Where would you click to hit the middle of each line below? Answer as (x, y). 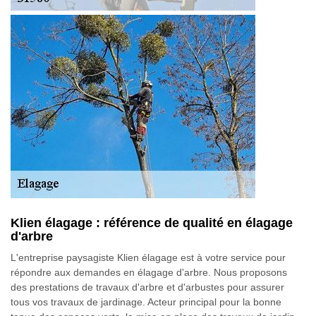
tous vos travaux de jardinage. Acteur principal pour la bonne (146, 302)
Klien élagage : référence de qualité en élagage (152, 223)
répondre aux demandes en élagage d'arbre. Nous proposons (149, 272)
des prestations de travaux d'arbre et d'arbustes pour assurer (147, 287)
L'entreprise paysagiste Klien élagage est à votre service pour (148, 257)
